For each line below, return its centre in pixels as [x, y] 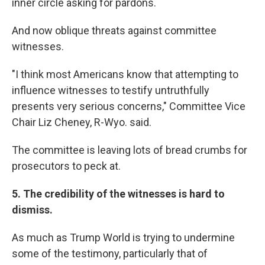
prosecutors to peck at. [66, 166]
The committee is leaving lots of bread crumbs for [130, 150]
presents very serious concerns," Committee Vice [129, 106]
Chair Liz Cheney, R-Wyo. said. [82, 122]
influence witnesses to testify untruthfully [111, 90]
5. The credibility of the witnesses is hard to [118, 194]
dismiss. [32, 210]
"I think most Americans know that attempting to [125, 74]
